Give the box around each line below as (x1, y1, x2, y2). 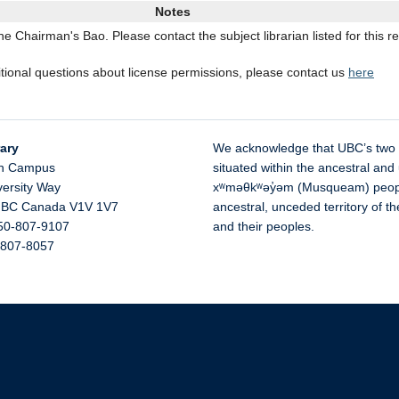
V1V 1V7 (69, 199, 118, 214)
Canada (21, 199, 66, 214)
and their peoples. (213, 219, 314, 233)
